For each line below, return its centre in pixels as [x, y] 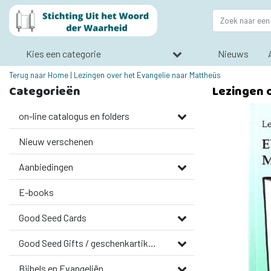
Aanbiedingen [46, 167]
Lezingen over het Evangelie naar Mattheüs [147, 75]
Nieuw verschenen [56, 141]
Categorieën [45, 91]
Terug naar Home [39, 75]
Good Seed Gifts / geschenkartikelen [152, 243]
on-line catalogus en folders [74, 116]
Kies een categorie [64, 53]
